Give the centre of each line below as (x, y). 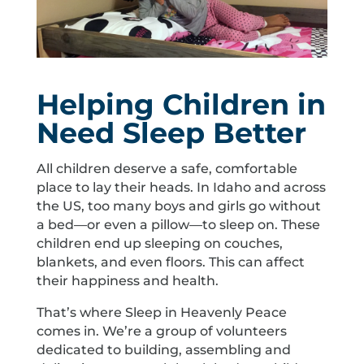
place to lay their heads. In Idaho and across (181, 188)
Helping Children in (181, 105)
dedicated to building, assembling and (163, 350)
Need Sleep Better (171, 133)
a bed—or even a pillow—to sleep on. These (178, 225)
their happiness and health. (127, 281)
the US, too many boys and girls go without (178, 206)
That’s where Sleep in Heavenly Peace (161, 313)
